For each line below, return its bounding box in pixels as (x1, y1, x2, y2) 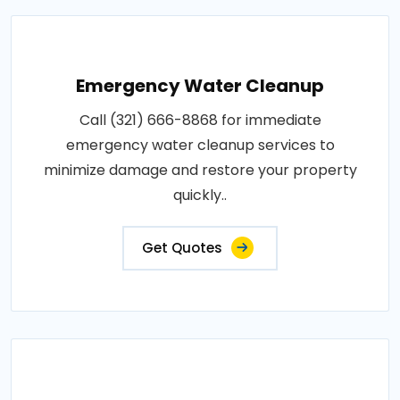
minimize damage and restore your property (43, 159, 357, 180)
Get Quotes (142, 237, 222, 257)
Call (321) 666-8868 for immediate (79, 109, 321, 130)
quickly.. (173, 184, 227, 205)
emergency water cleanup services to (65, 134, 335, 155)
